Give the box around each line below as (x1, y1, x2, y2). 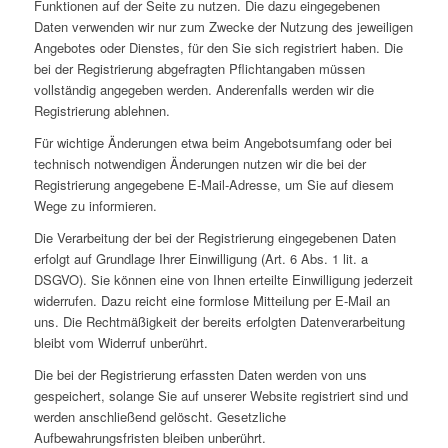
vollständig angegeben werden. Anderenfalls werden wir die (33, 79, 374, 99)
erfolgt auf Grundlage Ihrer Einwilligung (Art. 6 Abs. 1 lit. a (33, 249, 368, 269)
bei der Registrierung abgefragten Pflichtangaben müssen (33, 58, 365, 78)
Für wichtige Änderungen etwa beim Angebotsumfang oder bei (33, 133, 392, 153)
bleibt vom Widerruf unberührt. (33, 333, 208, 353)
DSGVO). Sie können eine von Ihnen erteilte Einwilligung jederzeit (33, 270, 413, 290)
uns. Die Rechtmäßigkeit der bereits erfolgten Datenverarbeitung (33, 312, 405, 332)
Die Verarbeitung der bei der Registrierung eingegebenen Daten (33, 228, 396, 248)
